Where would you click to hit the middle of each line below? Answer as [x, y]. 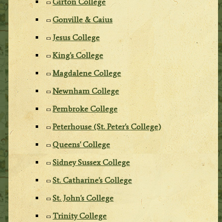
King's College [78, 55]
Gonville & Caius [83, 19]
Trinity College [80, 216]
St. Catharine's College [92, 180]
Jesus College [76, 37]
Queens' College [82, 144]
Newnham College [86, 91]
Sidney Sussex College [91, 162]
